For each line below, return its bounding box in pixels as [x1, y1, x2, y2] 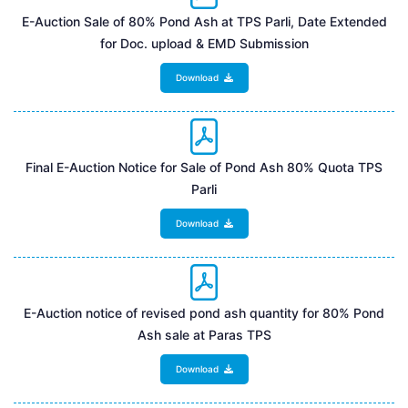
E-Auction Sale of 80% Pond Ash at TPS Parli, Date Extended [21, 13, 387, 29]
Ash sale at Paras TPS [137, 326, 271, 342]
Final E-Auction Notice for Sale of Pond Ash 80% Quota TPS [25, 158, 382, 175]
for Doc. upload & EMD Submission [99, 35, 309, 51]
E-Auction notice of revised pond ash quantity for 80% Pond [24, 304, 384, 321]
